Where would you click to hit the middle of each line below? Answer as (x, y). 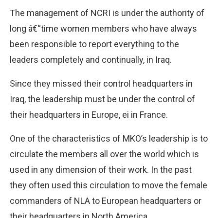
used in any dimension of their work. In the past (101, 169)
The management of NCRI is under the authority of (107, 13)
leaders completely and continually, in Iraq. (91, 59)
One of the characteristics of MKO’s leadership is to (109, 138)
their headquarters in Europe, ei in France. (89, 114)
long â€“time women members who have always (103, 28)
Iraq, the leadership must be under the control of (102, 99)
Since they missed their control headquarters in (101, 83)
